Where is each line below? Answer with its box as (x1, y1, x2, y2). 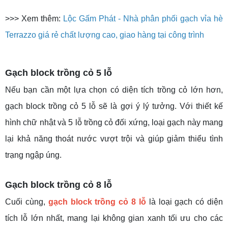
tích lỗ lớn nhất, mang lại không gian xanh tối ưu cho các (5, 213, 223, 222)
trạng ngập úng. (5, 150, 62, 159)
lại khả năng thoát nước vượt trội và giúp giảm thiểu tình (5, 134, 223, 143)
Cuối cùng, (5, 197, 48, 206)
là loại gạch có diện (149, 197, 223, 206)
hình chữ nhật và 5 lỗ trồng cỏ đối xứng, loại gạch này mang (5, 118, 223, 127)
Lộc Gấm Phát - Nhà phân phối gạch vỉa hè (63, 14, 223, 23)
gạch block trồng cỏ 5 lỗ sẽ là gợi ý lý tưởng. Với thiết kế (5, 101, 223, 110)
